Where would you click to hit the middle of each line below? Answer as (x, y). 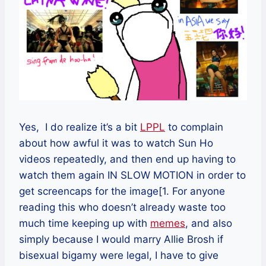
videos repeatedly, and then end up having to (127, 159)
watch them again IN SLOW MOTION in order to (132, 175)
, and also (209, 224)
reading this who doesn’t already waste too (122, 208)
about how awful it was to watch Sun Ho (116, 143)
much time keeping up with (85, 224)
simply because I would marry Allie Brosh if (121, 240)
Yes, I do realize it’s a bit (80, 127)
